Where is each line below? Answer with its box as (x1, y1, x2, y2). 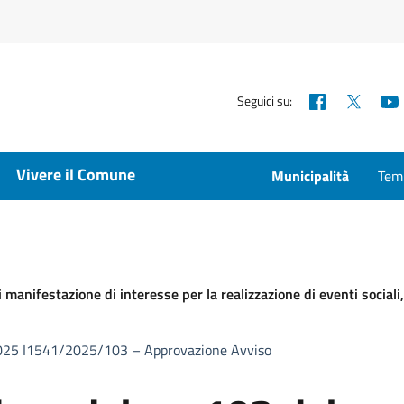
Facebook (327, 87, 393, 112)
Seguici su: (237, 90, 293, 110)
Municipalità (271, 165, 349, 187)
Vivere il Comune (16, 162, 135, 187)
